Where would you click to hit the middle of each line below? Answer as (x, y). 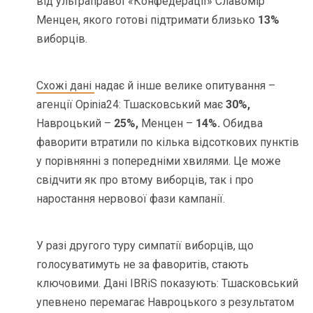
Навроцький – (75, 123)
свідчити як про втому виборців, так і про (145, 180)
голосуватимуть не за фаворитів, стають (143, 264)
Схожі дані (66, 85)
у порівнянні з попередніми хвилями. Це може (159, 161)
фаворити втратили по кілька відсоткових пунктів (168, 142)
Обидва (242, 123)
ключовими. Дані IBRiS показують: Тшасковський (168, 283)
